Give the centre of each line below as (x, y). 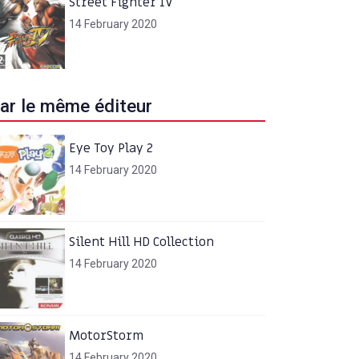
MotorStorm (106, 335)
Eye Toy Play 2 (111, 148)
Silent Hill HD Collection (141, 242)
